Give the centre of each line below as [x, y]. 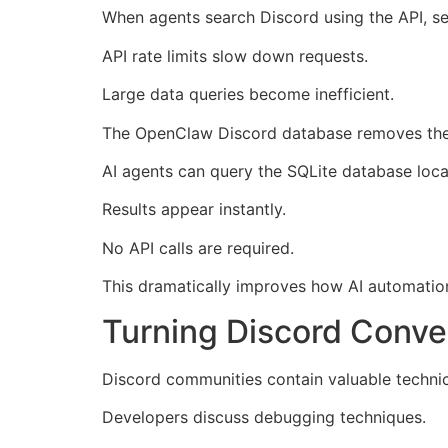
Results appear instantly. [194, 209]
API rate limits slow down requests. [235, 55]
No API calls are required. [198, 247]
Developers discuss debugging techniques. [264, 417]
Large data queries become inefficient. [248, 94]
